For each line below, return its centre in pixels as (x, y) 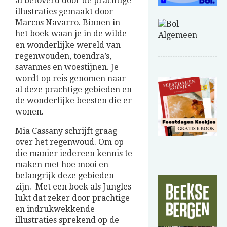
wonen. (29, 112)
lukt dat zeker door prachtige (72, 198)
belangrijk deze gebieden (65, 176)
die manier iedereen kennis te (74, 154)
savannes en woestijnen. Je (67, 67)
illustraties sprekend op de (67, 220)
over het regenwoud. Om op (69, 142)
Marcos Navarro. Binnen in (68, 23)
